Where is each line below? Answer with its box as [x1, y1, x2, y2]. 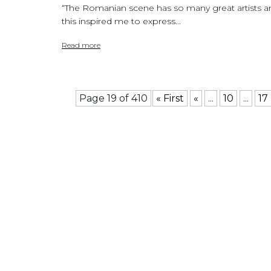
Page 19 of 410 [79, 92, 148, 104]
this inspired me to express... [62, 15, 181, 27]
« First [156, 92, 184, 104]
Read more [62, 40, 100, 50]
